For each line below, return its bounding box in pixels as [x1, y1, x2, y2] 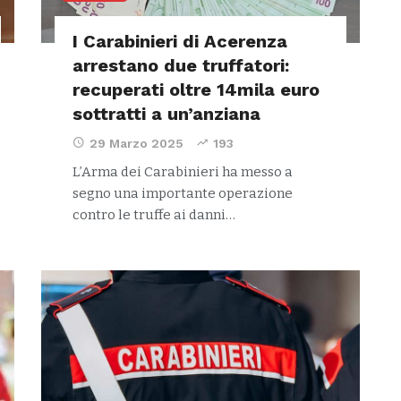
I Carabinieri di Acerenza [72, 30, 287, 52]
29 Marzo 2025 [89, 136, 183, 150]
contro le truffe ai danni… [72, 207, 235, 223]
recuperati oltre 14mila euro [72, 79, 320, 100]
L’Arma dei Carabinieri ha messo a [72, 164, 293, 180]
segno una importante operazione [72, 185, 293, 201]
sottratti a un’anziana [72, 103, 260, 124]
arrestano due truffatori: [72, 55, 289, 76]
